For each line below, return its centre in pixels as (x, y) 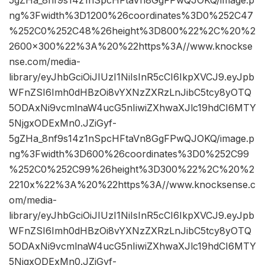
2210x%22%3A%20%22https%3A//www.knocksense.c (132, 185)
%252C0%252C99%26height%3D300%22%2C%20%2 (132, 169)
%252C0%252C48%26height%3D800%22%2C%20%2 (132, 31)
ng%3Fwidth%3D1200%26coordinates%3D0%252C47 (131, 16)
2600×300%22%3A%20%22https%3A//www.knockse (131, 46)
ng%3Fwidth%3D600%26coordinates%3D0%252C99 (129, 154)
